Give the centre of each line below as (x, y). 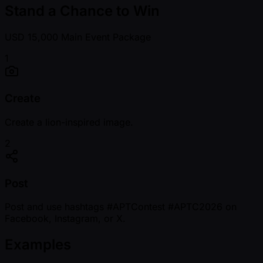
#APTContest (136, 207)
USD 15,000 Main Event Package (78, 37)
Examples (38, 245)
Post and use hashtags (56, 207)
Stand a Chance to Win (82, 11)
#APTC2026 (195, 207)
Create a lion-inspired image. (69, 122)
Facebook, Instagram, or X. (65, 219)
